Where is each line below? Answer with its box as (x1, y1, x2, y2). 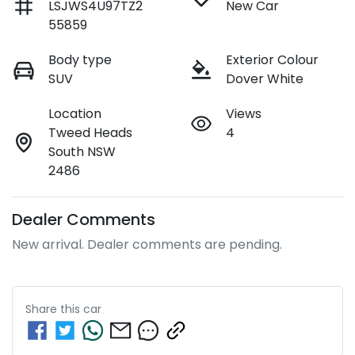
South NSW (48, 142, 116, 161)
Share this (25, 300, 83, 317)
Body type (48, 50, 112, 69)
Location (48, 104, 101, 123)
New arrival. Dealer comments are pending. (12, 235, 282, 254)
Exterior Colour (226, 50, 319, 69)
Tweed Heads (48, 123, 132, 142)
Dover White (226, 69, 303, 88)
